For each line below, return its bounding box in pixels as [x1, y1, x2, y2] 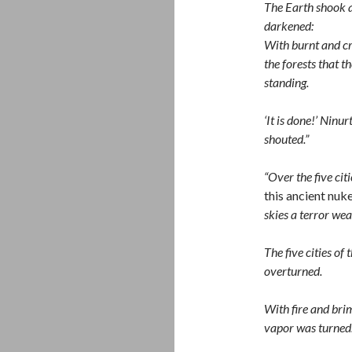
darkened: [264, 18, 313, 33]
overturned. [264, 263, 322, 278]
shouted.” [264, 131, 309, 146]
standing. [264, 75, 309, 90]
